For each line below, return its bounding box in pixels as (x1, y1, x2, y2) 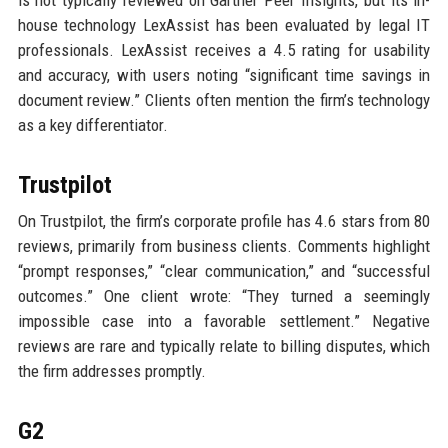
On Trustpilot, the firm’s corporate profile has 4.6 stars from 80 (17, 210, 431, 231)
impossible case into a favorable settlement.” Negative (17, 310, 431, 331)
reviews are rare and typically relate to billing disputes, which (17, 335, 431, 356)
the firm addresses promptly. (17, 360, 206, 381)
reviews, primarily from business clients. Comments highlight (17, 235, 431, 256)
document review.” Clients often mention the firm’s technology (17, 89, 431, 110)
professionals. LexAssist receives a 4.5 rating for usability (17, 39, 431, 60)
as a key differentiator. (17, 114, 168, 135)
